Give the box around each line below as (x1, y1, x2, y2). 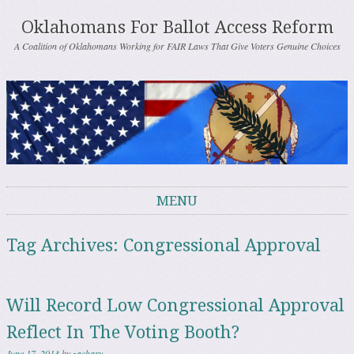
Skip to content (6, 214, 74, 230)
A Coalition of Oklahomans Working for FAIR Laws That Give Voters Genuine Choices (13, 40, 341, 52)
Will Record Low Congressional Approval (6, 295, 345, 315)
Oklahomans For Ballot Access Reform (21, 17, 333, 37)
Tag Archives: (6, 235, 123, 255)
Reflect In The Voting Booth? (6, 322, 239, 342)
